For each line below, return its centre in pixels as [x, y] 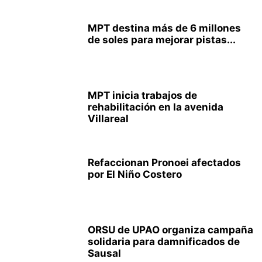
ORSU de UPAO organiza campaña [170, 230]
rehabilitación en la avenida [156, 107]
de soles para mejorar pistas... [162, 40]
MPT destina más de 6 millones [164, 28]
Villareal [108, 119]
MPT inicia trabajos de [142, 95]
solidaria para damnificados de [164, 242]
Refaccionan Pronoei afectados [164, 163]
